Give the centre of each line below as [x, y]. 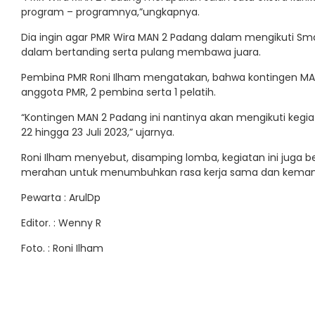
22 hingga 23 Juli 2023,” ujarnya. [98, 132]
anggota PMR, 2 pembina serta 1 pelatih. [118, 92]
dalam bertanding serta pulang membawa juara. [141, 52]
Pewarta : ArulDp [61, 197]
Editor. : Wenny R [61, 223]
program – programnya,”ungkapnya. [110, 12]
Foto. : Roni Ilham [62, 248]
